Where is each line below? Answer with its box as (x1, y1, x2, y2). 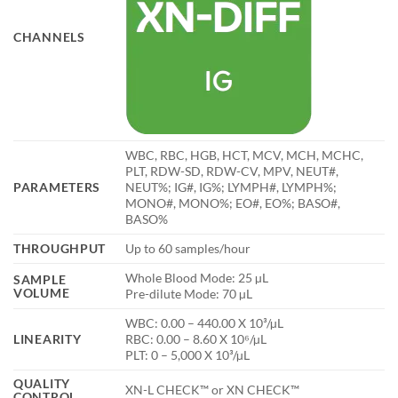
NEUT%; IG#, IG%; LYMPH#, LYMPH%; (125, 179, 338, 195)
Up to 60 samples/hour (125, 240, 251, 256)
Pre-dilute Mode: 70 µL (125, 285, 253, 301)
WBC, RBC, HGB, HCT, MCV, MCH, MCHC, (125, 147, 364, 163)
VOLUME (13, 284, 70, 300)
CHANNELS (13, 28, 85, 44)
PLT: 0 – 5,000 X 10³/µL (125, 346, 251, 362)
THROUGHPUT (13, 240, 107, 256)
